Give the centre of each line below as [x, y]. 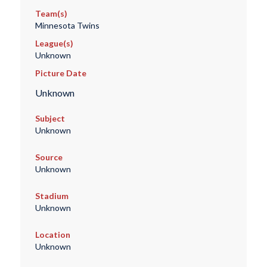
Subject [50, 119]
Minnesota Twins [67, 26]
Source [49, 157]
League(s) [54, 44]
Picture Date [60, 73]
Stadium [52, 196]
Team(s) [51, 14]
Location [52, 235]
